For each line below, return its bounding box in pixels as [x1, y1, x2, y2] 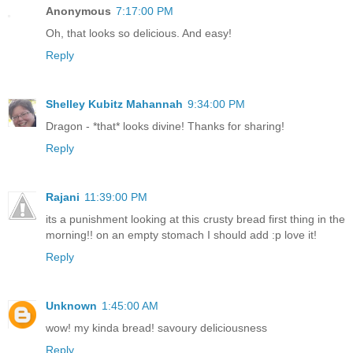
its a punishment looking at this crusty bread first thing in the [46, 212, 345, 225]
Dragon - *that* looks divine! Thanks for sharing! [46, 119, 284, 132]
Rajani [46, 190, 80, 203]
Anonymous [46, 4, 111, 17]
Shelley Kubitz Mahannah [46, 97, 183, 110]
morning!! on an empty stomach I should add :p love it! [46, 228, 317, 241]
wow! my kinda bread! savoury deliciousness [46, 321, 267, 334]
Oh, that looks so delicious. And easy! [46, 26, 232, 39]
